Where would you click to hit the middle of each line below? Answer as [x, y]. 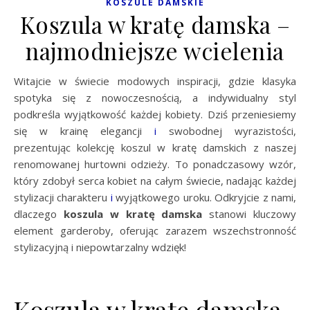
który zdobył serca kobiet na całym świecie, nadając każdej [155, 180]
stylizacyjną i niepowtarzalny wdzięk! [100, 247]
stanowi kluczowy [249, 213]
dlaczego [39, 213]
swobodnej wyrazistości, [226, 130]
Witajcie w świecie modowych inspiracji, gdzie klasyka [19, 81]
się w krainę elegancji [84, 130]
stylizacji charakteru [62, 197]
